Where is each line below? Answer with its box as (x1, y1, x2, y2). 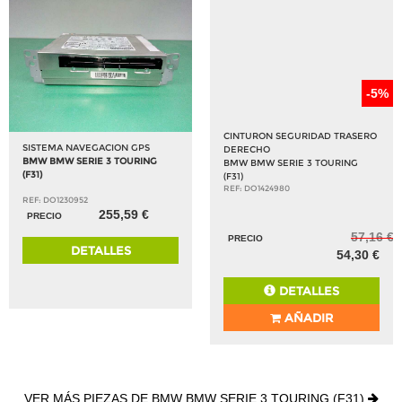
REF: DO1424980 (223, 183, 290, 194)
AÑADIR (281, 310, 333, 326)
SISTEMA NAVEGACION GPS (22, 142, 150, 154)
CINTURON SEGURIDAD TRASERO (223, 130, 377, 143)
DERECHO (223, 144, 270, 156)
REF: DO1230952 (22, 195, 88, 205)
